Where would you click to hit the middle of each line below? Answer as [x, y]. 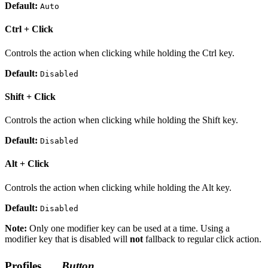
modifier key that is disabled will [67, 239]
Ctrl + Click [29, 29]
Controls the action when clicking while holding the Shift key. [121, 120]
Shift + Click [30, 96]
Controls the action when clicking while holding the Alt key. [118, 187]
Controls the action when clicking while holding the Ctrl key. [120, 53]
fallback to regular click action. [202, 239]
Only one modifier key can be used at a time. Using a [128, 228]
